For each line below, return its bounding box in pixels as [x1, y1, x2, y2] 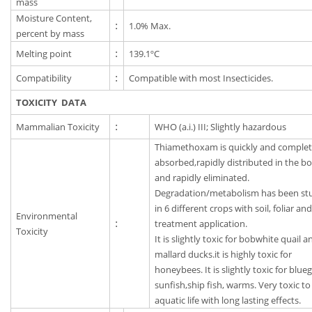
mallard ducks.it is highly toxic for [155, 248, 292, 261]
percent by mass [16, 27, 85, 40]
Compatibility [16, 72, 72, 85]
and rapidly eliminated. [155, 171, 250, 185]
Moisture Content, [16, 12, 93, 25]
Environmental [16, 210, 78, 223]
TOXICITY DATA [16, 96, 87, 109]
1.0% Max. [129, 19, 171, 33]
